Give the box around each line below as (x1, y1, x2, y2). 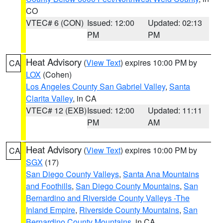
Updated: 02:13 (148, 17, 203, 28)
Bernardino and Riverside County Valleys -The (26, 192, 190, 204)
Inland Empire (26, 204, 75, 216)
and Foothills (26, 180, 72, 192)
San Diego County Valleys (26, 168, 119, 180)
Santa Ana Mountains (123, 168, 199, 180)
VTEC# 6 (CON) (26, 17, 84, 28)
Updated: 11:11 (148, 105, 203, 116)
